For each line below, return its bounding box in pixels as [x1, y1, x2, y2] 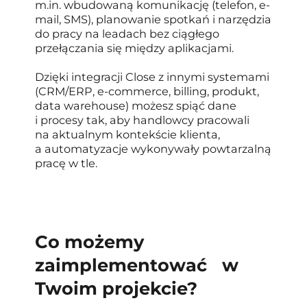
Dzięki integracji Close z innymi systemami [35, 70, 270, 84]
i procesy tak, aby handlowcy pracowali [35, 113, 250, 127]
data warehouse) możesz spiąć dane [35, 99, 237, 113]
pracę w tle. [35, 156, 98, 171]
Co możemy [35, 230, 145, 252]
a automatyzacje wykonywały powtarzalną [35, 142, 272, 156]
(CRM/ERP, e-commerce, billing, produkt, [35, 84, 260, 99]
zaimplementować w [35, 254, 239, 275]
